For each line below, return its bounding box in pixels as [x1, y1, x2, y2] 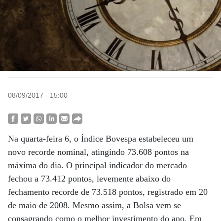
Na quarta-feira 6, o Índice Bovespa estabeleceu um [8, 134, 193, 144]
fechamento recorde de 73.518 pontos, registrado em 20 [8, 187, 208, 197]
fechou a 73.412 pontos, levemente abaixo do [8, 174, 171, 184]
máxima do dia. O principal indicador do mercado [8, 160, 187, 170]
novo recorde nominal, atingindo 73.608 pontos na [8, 147, 189, 157]
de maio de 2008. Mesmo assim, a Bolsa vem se [8, 200, 181, 210]
